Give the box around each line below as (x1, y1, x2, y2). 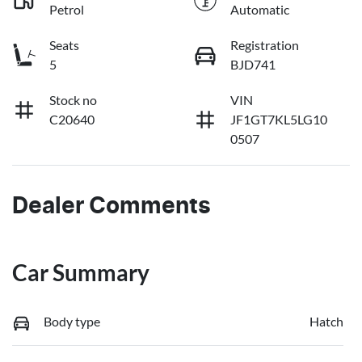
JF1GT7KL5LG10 (230, 111, 327, 127)
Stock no (49, 91, 97, 107)
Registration (230, 36, 299, 53)
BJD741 (230, 56, 276, 72)
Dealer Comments (12, 195, 211, 218)
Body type (44, 313, 100, 329)
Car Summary (12, 258, 149, 286)
